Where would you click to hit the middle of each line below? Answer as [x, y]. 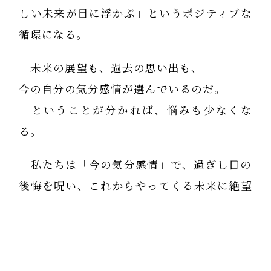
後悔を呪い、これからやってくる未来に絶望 [135, 186]
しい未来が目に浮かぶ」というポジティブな [135, 13]
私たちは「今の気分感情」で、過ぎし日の [135, 165]
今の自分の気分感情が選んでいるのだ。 [122, 89]
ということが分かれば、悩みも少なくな [135, 110]
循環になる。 [54, 34]
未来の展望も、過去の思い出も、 [111, 68]
